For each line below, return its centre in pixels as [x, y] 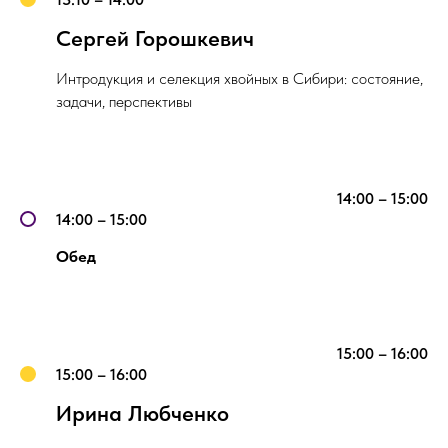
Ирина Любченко [142, 413]
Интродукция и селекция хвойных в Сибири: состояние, [239, 78]
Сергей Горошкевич [155, 38]
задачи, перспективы [124, 101]
